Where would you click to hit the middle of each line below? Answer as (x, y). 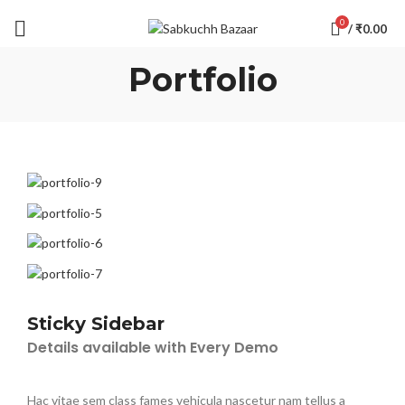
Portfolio (202, 80)
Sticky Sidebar (96, 323)
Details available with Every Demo (153, 347)
